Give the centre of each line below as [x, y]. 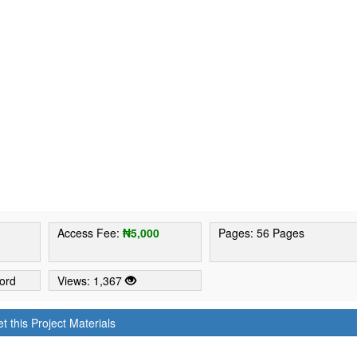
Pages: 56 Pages [262, 232]
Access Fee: [90, 232]
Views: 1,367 [92, 280]
